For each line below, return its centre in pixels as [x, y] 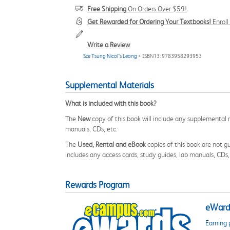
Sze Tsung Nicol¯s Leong [110, 56]
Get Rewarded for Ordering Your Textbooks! [149, 22]
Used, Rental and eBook [112, 144]
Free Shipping [107, 9]
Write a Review [109, 45]
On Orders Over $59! [157, 9]
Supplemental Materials [110, 85]
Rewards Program [98, 185]
